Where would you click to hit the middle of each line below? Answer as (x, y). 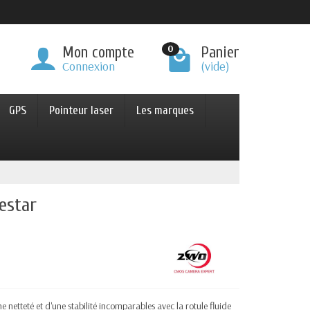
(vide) (215, 66)
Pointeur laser (81, 110)
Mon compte (98, 53)
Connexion (89, 66)
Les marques (165, 110)
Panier (220, 53)
